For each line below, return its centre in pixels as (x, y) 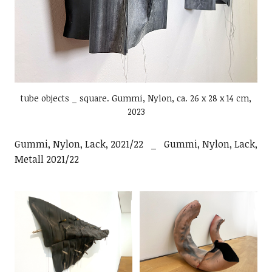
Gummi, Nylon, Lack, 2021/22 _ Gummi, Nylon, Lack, (136, 144)
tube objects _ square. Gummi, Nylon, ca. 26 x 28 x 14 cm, (136, 98)
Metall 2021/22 (46, 159)
